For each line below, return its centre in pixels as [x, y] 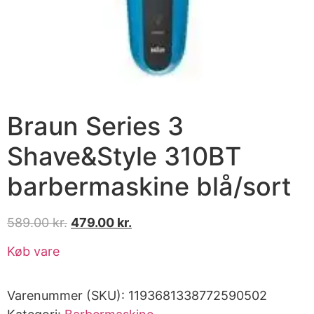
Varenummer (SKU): [68, 296]
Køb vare [33, 252]
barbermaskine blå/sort [149, 186]
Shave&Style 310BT [124, 156]
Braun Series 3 [95, 126]
